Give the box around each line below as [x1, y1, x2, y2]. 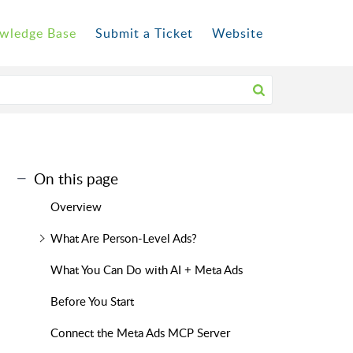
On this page [34, 168, 118, 189]
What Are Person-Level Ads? [50, 230, 197, 246]
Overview [50, 199, 102, 214]
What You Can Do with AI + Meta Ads [50, 262, 243, 277]
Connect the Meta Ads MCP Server [50, 325, 230, 340]
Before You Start [50, 293, 134, 309]
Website [212, 24, 263, 42]
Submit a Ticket [95, 24, 193, 42]
